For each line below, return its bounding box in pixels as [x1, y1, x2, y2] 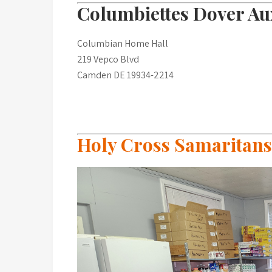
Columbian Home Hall [77, 36, 168, 50]
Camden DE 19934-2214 [77, 68, 174, 81]
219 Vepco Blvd [77, 52, 139, 66]
